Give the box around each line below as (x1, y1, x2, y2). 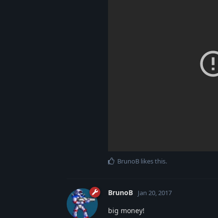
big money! (108, 205, 145, 215)
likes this (139, 156, 165, 165)
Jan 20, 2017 (138, 188, 172, 197)
